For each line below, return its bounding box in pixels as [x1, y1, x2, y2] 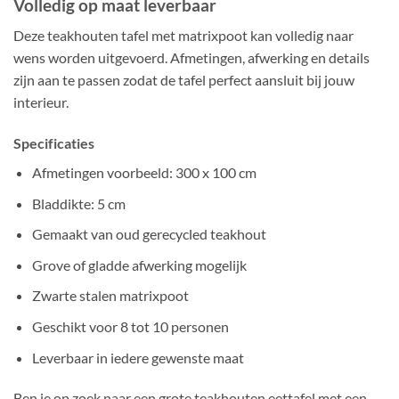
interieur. [13, 94, 69, 111]
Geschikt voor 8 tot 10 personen [31, 318, 229, 336]
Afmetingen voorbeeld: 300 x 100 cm [31, 164, 256, 182]
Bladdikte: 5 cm [31, 194, 126, 212]
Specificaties [13, 134, 94, 152]
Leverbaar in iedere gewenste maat [31, 348, 244, 366]
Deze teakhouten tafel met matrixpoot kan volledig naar [13, 27, 354, 45]
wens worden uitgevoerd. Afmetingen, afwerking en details [13, 49, 370, 67]
